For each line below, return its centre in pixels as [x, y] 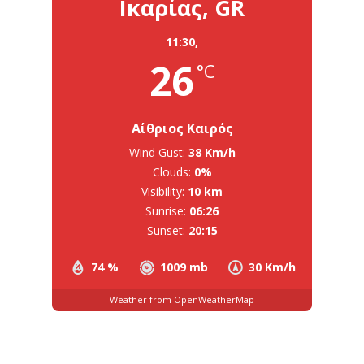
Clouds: [171, 171]
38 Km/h [212, 152]
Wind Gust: [157, 152]
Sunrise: [166, 210]
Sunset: [166, 230]
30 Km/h [272, 266]
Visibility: [163, 191]
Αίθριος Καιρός [182, 128]
